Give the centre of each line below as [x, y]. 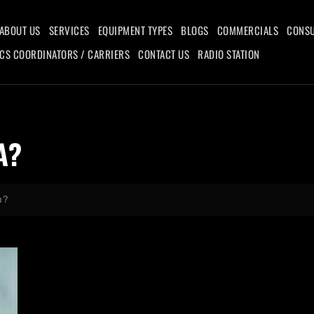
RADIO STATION [229, 54]
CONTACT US [164, 54]
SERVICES [69, 30]
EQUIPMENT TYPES [135, 30]
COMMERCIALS [247, 30]
